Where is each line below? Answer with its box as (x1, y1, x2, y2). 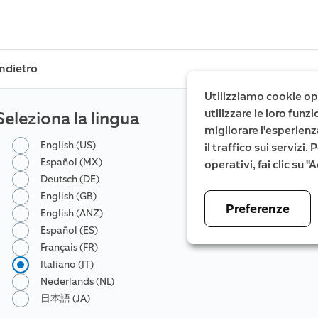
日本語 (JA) (40, 292, 90, 305)
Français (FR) (40, 241, 98, 254)
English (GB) (40, 190, 97, 203)
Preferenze (226, 201, 290, 216)
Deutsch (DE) (40, 172, 99, 186)
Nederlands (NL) (40, 275, 114, 288)
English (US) (40, 138, 96, 152)
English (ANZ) (40, 207, 103, 220)
